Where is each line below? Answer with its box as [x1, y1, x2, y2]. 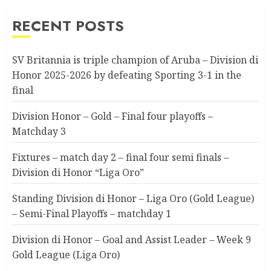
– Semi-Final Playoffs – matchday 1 [12, 207, 171, 221]
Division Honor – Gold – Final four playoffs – [12, 109, 213, 123]
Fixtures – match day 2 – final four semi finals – [12, 151, 229, 165]
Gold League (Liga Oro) [12, 248, 120, 262]
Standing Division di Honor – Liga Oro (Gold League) [12, 192, 254, 206]
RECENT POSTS [12, 15, 124, 37]
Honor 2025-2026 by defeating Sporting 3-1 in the [12, 68, 241, 82]
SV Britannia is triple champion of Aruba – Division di [12, 53, 258, 67]
